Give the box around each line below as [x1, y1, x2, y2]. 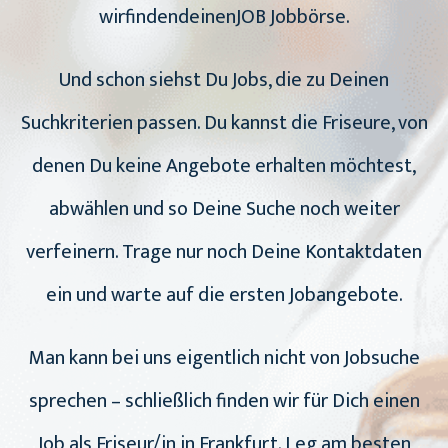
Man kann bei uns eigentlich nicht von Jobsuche [28, 341, 420, 376]
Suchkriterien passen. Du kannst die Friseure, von [20, 106, 428, 141]
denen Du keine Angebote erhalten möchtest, [32, 149, 416, 184]
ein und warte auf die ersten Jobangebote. [45, 278, 403, 313]
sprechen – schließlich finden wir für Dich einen [28, 384, 420, 419]
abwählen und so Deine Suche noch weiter [48, 192, 400, 227]
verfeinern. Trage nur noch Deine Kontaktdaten [26, 235, 422, 270]
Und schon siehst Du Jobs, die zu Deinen [59, 63, 389, 98]
